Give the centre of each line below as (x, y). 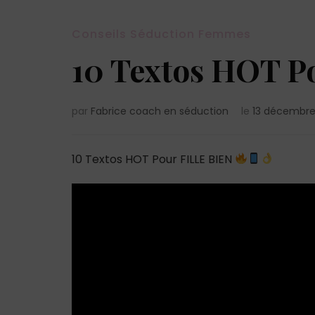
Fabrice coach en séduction (160, 111)
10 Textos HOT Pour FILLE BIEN (153, 159)
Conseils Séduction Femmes (161, 34)
